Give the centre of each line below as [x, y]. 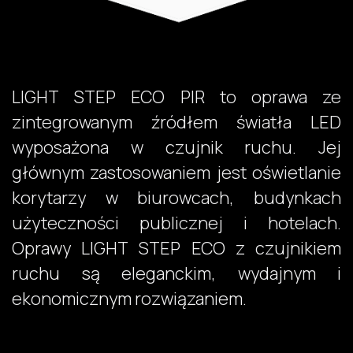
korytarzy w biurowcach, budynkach [176, 198]
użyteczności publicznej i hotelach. [176, 223]
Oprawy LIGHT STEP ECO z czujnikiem [176, 249]
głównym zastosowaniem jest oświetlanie [176, 173]
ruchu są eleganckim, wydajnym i [176, 274]
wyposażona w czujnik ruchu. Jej [176, 148]
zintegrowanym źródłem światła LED [176, 123]
